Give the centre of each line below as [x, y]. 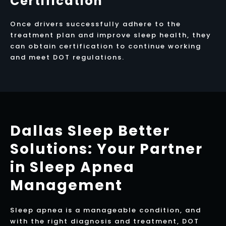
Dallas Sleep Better [90, 131]
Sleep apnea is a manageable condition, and [106, 210]
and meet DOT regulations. [68, 57]
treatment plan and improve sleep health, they [110, 35]
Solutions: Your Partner [106, 149]
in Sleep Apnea [72, 167]
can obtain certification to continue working [105, 46]
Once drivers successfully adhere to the [95, 24]
